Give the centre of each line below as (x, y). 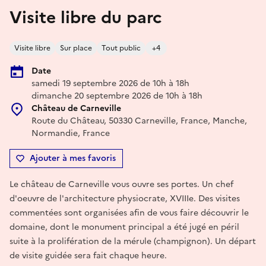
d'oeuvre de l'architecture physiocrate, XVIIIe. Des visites (125, 198)
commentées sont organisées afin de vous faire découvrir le (129, 213)
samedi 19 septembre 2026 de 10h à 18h (110, 83)
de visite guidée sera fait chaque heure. (88, 255)
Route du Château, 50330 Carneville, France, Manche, (139, 121)
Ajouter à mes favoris (73, 158)
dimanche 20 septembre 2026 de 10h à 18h (117, 96)
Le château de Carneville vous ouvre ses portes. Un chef (121, 184)
